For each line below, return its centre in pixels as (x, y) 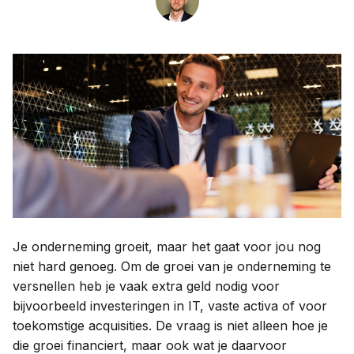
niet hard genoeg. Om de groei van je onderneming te (172, 266)
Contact (181, 47)
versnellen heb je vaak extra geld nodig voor (146, 286)
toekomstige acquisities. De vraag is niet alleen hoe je (170, 326)
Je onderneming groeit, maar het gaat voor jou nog (167, 247)
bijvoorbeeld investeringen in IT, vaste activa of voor (170, 306)
